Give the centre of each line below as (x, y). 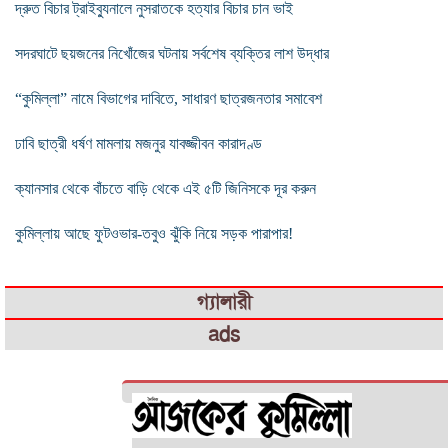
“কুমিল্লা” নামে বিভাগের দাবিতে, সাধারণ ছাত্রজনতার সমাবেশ (168, 98)
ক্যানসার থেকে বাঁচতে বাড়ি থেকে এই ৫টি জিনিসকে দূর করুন (165, 188)
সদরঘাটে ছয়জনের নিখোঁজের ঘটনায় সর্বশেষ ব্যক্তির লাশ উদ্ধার (172, 53)
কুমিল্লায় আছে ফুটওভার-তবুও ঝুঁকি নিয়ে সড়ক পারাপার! (154, 233)
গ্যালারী (224, 302)
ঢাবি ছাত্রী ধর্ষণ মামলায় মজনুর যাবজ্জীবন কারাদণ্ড (138, 143)
